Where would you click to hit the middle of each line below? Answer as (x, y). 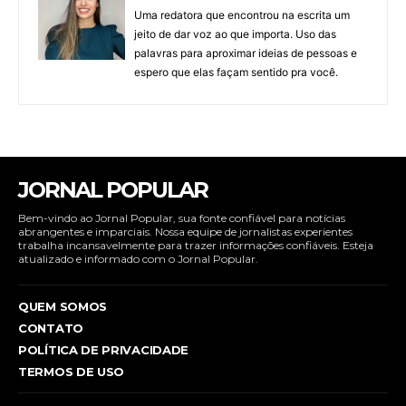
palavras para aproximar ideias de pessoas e (246, 53)
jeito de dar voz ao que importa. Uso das (235, 34)
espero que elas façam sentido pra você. (236, 72)
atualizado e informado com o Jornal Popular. (138, 259)
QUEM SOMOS (63, 307)
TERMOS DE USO (72, 372)
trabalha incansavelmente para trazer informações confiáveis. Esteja (196, 246)
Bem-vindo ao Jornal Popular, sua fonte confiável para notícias (182, 218)
